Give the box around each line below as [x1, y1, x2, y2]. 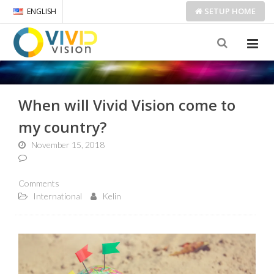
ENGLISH [27, 6, 56, 17]
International [33, 191, 82, 201]
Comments [18, 178, 59, 188]
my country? [18, 117, 106, 137]
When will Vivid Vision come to [18, 95, 235, 115]
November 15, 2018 [31, 139, 105, 150]
